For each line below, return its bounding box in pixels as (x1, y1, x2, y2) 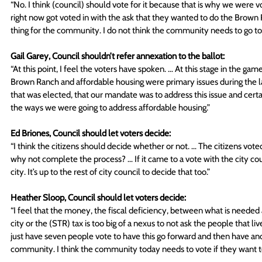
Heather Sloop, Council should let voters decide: (11, 192, 186, 203)
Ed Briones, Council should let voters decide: (11, 127, 171, 139)
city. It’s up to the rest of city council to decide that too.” (11, 166, 212, 177)
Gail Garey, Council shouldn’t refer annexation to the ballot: (11, 50, 225, 61)
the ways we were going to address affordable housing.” (11, 102, 212, 113)
